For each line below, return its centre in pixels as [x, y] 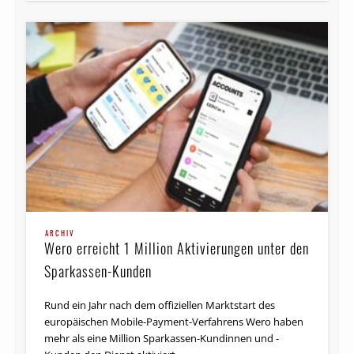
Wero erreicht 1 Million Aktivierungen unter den [177, 248]
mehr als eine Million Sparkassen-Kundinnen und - [162, 338]
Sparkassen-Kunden [98, 271]
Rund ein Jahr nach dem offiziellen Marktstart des [160, 305]
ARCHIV [60, 233]
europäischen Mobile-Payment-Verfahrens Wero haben [174, 321]
